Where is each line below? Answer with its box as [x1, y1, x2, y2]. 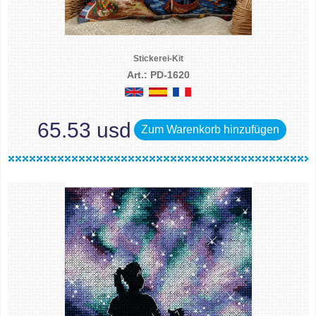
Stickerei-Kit [133, 54, 183, 63]
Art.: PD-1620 [126, 69, 190, 80]
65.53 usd [37, 118, 131, 142]
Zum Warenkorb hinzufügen [140, 123, 279, 135]
